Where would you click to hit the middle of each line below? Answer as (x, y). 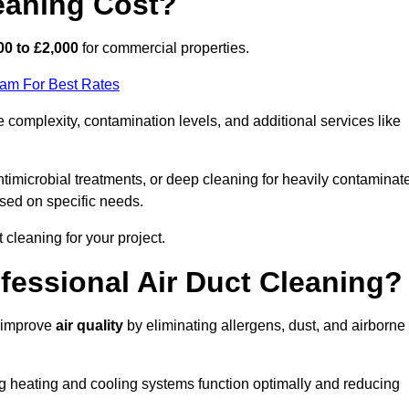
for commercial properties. (164, 48)
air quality (89, 326)
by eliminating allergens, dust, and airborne (264, 326)
